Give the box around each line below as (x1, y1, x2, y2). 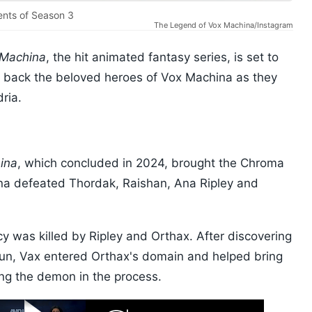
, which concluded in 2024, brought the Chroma (17, 156, 284, 171)
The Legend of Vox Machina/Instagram (154, 20, 293, 31)
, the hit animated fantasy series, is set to (46, 50, 279, 65)
